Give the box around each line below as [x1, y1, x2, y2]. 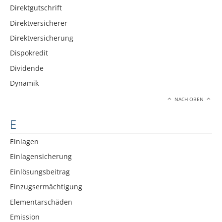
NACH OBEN [173, 96, 206, 103]
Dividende [10, 63, 44, 73]
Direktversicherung [10, 33, 73, 43]
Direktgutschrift [10, 3, 62, 13]
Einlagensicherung [10, 152, 72, 162]
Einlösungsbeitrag [10, 166, 70, 176]
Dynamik [10, 78, 39, 88]
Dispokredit [10, 48, 48, 58]
